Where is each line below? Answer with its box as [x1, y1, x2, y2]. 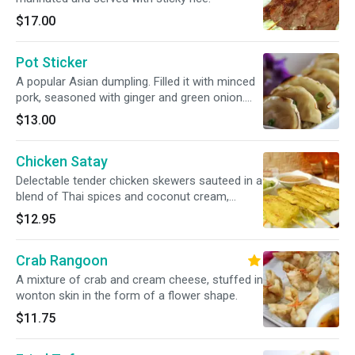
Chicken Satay [16, 153, 108, 170]
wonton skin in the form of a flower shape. [16, 288, 238, 303]
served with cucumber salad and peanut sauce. [16, 205, 260, 219]
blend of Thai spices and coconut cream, [16, 189, 229, 204]
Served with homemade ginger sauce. [16, 106, 211, 120]
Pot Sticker [16, 54, 88, 71]
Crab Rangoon [16, 252, 108, 269]
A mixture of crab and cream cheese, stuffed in [16, 273, 263, 287]
